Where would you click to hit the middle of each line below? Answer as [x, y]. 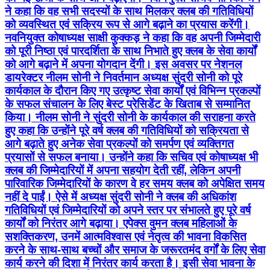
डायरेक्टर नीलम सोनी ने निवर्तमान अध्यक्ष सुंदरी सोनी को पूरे [124, 78]
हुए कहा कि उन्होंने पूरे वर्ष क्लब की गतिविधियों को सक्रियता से [127, 131]
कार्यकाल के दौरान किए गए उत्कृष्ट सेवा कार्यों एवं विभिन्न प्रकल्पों [133, 91]
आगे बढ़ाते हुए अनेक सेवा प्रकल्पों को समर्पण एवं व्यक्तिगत [119, 144]
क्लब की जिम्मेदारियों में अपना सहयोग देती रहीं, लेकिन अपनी [123, 171]
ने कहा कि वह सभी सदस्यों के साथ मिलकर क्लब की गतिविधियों [129, 11]
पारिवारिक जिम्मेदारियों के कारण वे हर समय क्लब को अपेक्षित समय [135, 184]
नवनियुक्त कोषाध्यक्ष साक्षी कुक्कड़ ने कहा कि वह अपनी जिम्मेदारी [133, 38]
